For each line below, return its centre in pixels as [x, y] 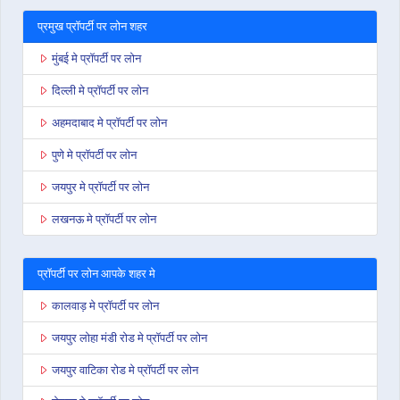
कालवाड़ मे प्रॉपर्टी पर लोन [105, 306]
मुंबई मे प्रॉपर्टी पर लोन [96, 58]
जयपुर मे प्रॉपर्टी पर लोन [100, 187]
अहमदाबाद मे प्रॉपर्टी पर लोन [109, 123]
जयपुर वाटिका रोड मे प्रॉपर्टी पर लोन [125, 370]
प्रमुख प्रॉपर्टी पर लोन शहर [92, 26]
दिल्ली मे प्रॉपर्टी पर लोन [100, 91]
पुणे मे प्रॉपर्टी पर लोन [94, 155]
